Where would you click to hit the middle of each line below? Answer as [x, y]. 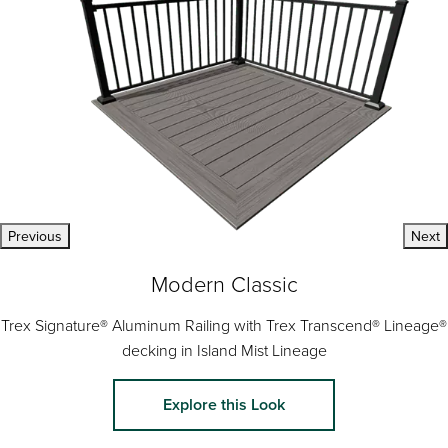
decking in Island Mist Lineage [224, 349]
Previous [35, 235]
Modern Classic [224, 283]
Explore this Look [224, 404]
